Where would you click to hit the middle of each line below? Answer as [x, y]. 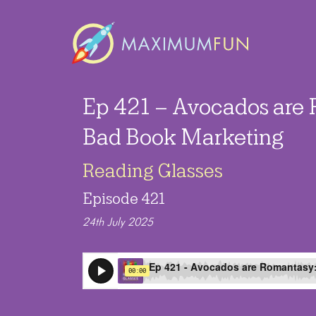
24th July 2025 [118, 223]
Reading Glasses [153, 171]
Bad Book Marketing [183, 138]
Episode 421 [124, 199]
